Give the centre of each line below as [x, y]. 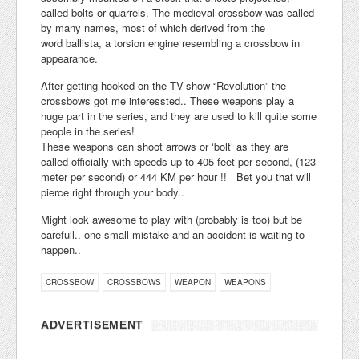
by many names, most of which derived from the [153, 28]
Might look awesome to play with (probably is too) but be [171, 220]
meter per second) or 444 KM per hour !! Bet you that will [176, 177]
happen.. [61, 250]
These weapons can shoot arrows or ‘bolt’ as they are [165, 147]
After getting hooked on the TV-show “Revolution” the [163, 86]
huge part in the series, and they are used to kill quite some [179, 116]
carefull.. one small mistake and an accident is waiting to [173, 235]
